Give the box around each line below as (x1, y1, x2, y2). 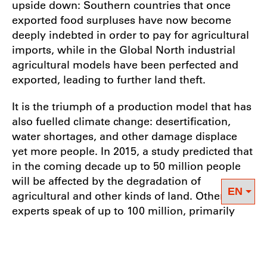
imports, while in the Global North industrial (12, 42, 235, 57)
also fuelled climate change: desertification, (12, 114, 231, 129)
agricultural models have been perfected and (12, 57, 238, 72)
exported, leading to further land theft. (12, 72, 206, 87)
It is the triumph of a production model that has (12, 99, 252, 114)
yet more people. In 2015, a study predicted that (12, 144, 253, 159)
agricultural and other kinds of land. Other (12, 188, 224, 203)
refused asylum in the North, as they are (12, 248, 215, 263)
